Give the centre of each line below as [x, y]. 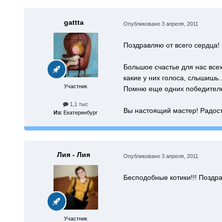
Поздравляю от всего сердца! [171, 45]
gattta [74, 23]
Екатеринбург [80, 112]
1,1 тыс [79, 104]
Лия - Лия [74, 154]
